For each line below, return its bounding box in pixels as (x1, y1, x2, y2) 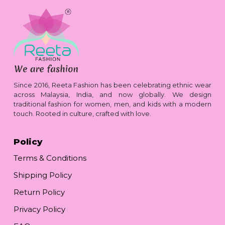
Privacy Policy (14, 204, 65, 214)
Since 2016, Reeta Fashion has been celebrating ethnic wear (14, 80, 211, 89)
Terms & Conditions (14, 153, 86, 163)
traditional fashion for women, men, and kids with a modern (14, 99, 211, 108)
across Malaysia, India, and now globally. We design (14, 90, 211, 98)
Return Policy (14, 187, 65, 197)
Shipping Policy (14, 170, 72, 180)
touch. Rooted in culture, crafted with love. (14, 109, 151, 118)
